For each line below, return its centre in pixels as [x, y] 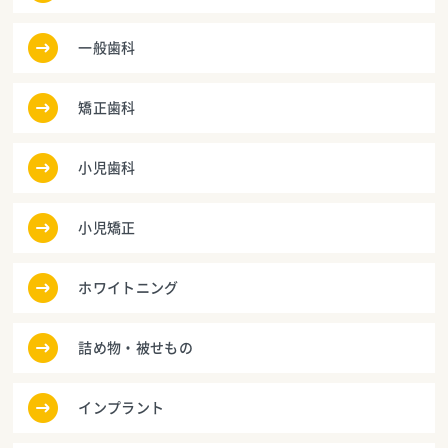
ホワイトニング [128, 288]
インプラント [121, 408]
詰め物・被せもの [136, 348]
